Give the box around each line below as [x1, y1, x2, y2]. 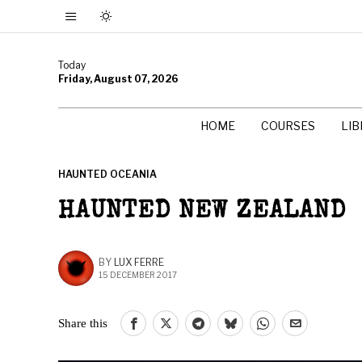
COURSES [261, 119, 315, 133]
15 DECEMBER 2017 [99, 270, 177, 280]
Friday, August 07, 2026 [58, 72, 179, 85]
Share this [58, 316, 107, 330]
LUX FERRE [114, 256, 164, 268]
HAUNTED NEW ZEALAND [58, 200, 346, 225]
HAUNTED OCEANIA [58, 168, 157, 180]
